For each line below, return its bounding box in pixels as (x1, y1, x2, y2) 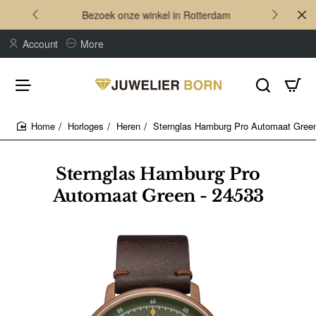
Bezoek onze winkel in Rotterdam (80, 7, 230, 22)
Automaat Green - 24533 (52, 186, 264, 206)
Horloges (68, 119, 104, 133)
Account (23, 36, 59, 51)
